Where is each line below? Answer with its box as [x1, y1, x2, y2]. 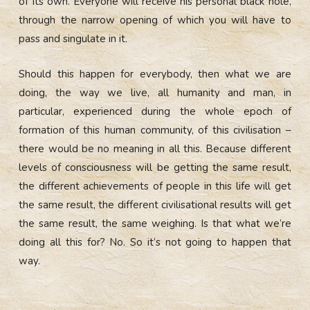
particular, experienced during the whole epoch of [19, 104, 291, 118]
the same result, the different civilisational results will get [19, 197, 291, 212]
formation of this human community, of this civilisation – [19, 122, 291, 137]
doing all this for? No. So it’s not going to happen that [19, 235, 291, 249]
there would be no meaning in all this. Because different [19, 141, 291, 156]
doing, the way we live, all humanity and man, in [19, 85, 291, 100]
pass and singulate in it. [19, 31, 131, 46]
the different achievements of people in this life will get [19, 179, 291, 193]
